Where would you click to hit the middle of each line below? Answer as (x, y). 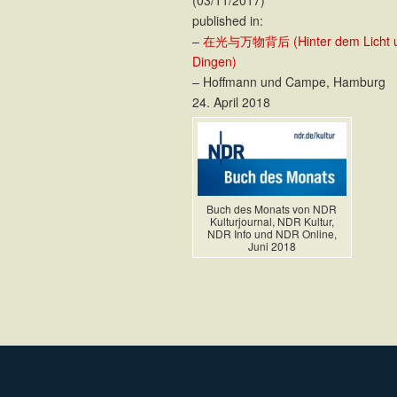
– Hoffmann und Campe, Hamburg (288, 81)
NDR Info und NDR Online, (272, 234)
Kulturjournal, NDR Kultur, (272, 222)
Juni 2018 (272, 246)
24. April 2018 (231, 101)
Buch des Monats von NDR (272, 209)
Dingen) (214, 61)
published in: (227, 20)
